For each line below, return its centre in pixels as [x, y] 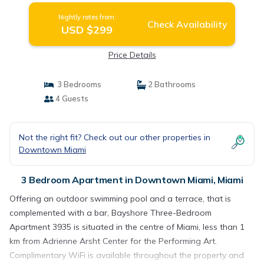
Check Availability [187, 24]
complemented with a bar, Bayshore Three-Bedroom [110, 213]
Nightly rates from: [87, 17]
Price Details [132, 55]
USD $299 [87, 30]
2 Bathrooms [171, 84]
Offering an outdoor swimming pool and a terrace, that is [120, 199]
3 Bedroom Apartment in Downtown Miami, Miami [132, 180]
